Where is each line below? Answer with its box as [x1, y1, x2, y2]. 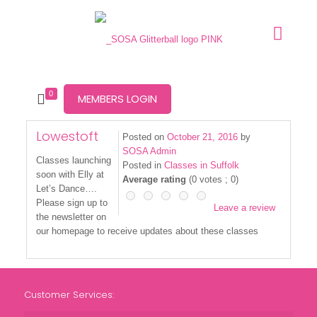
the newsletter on [36, 212, 107, 222]
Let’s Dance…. [36, 183, 98, 194]
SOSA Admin [122, 146, 176, 156]
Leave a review [213, 202, 275, 213]
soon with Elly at [36, 169, 105, 180]
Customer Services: [23, 288, 114, 301]
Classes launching [36, 155, 112, 166]
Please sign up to [36, 197, 108, 208]
